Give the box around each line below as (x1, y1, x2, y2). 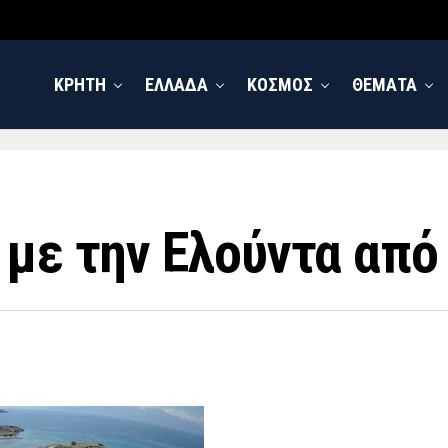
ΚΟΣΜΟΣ (247, 74, 313, 95)
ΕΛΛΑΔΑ (145, 74, 208, 95)
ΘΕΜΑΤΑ (352, 74, 417, 95)
